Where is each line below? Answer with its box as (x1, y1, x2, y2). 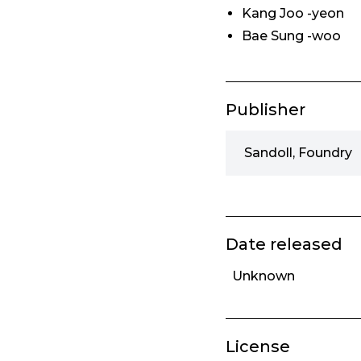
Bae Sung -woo (242, 28, 341, 44)
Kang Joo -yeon (242, 6, 344, 22)
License (226, 337, 290, 357)
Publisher (226, 100, 305, 120)
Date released (226, 234, 342, 255)
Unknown (232, 268, 295, 284)
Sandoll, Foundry (244, 145, 352, 161)
